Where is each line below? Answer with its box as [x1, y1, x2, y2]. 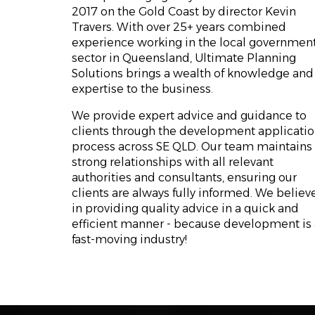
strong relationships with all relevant [72, 155, 274, 169]
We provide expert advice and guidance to [72, 109, 307, 122]
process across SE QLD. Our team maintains [72, 140, 312, 153]
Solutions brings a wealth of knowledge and [72, 67, 314, 80]
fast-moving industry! [72, 233, 187, 246]
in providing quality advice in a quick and [72, 202, 299, 215]
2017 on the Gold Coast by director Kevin [72, 5, 296, 18]
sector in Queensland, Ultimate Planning [72, 51, 296, 65]
